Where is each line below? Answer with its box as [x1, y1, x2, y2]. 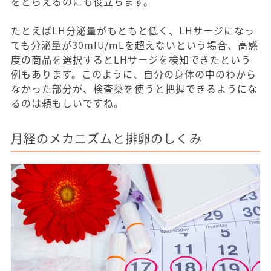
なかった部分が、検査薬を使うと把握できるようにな [11, 80, 258, 96]
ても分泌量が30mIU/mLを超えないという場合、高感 [11, 37, 258, 52]
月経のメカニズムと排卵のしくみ [11, 129, 202, 147]
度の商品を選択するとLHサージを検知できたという [11, 51, 251, 67]
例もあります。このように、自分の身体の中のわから [11, 66, 256, 81]
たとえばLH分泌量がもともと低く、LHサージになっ [11, 22, 255, 38]
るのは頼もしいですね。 [11, 95, 124, 110]
